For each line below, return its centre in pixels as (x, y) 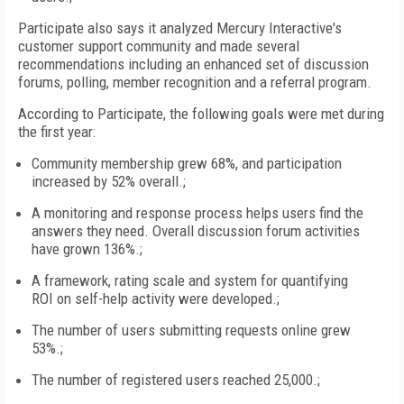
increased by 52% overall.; (109, 181)
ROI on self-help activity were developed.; (156, 298)
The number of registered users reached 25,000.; (176, 380)
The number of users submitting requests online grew (191, 330)
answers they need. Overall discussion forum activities (196, 231)
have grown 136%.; (87, 249)
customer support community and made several (159, 46)
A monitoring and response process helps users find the (197, 213)
